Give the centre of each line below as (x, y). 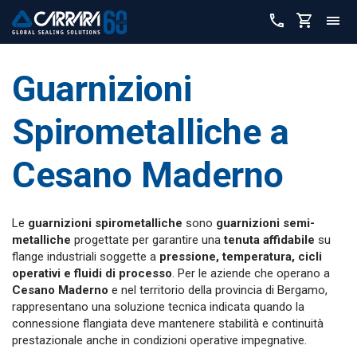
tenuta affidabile (269, 239)
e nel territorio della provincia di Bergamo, (218, 290)
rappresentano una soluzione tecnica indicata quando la (158, 306)
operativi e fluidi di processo (92, 273)
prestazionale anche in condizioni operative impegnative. (159, 340)
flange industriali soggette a (86, 256)
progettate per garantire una (147, 239)
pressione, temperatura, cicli (241, 256)
